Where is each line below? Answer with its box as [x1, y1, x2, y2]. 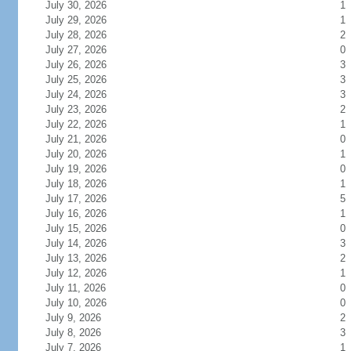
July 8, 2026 [45, 327, 120, 338]
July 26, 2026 [45, 59, 125, 71]
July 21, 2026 [45, 133, 125, 145]
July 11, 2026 [45, 282, 125, 294]
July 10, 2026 [45, 297, 125, 309]
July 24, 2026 [45, 89, 125, 100]
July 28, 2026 [45, 29, 125, 41]
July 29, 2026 [45, 14, 125, 26]
